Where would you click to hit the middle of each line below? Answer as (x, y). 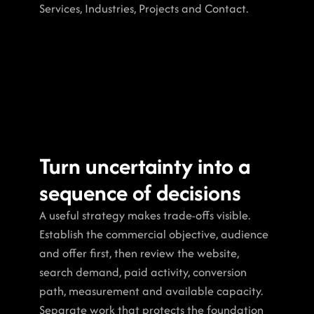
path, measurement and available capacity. (151, 291)
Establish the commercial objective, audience (154, 234)
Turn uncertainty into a (145, 166)
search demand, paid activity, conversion (143, 272)
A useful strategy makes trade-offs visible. (145, 215)
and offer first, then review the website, (139, 253)
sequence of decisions (140, 192)
